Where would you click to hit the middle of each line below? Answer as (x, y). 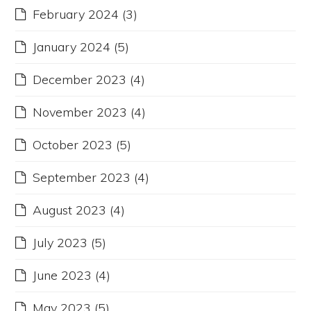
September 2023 (82, 178)
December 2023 (80, 80)
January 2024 (72, 47)
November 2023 (80, 112)
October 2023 (73, 145)
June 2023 (62, 276)
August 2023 (70, 210)
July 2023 (60, 243)
